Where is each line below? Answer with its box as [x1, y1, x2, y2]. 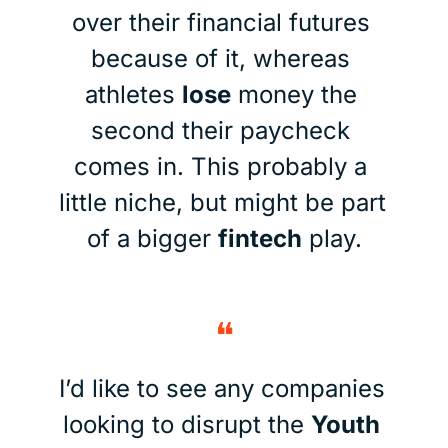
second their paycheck [91, 115, 350, 145]
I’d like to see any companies [59, 373, 385, 403]
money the [230, 79, 357, 109]
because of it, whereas [91, 43, 350, 73]
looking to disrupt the [62, 409, 311, 439]
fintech [217, 223, 302, 253]
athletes [84, 79, 182, 109]
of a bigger [86, 223, 218, 253]
